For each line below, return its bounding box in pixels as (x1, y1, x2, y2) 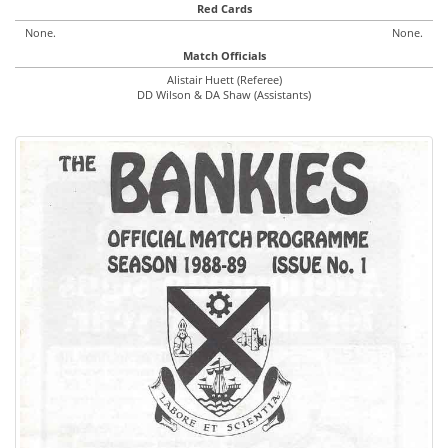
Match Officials (182, 48, 266, 63)
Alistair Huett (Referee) (166, 72, 282, 87)
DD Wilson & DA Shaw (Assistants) (137, 87, 311, 102)
